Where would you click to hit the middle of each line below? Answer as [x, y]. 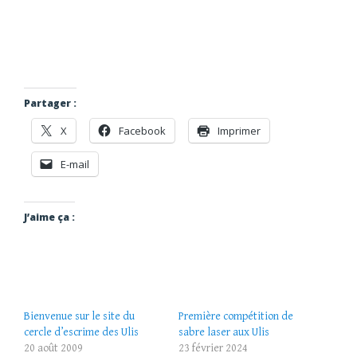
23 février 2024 [213, 349]
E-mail [75, 165]
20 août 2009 [53, 349]
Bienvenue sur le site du [79, 317]
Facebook [142, 131]
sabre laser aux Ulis [224, 333]
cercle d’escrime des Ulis [81, 333]
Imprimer [239, 131]
